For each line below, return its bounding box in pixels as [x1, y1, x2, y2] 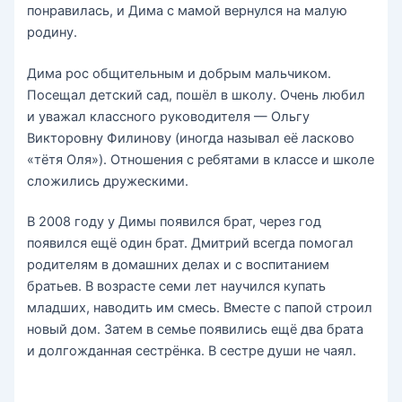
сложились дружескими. [27, 172, 189, 189]
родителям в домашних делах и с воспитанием [27, 257, 330, 274]
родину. [27, 23, 78, 40]
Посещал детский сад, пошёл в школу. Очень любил [27, 86, 366, 103]
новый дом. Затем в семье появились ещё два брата [27, 321, 364, 338]
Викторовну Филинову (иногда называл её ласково [27, 129, 355, 146]
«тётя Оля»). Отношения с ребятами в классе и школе [27, 151, 375, 168]
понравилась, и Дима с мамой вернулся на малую [27, 2, 348, 19]
